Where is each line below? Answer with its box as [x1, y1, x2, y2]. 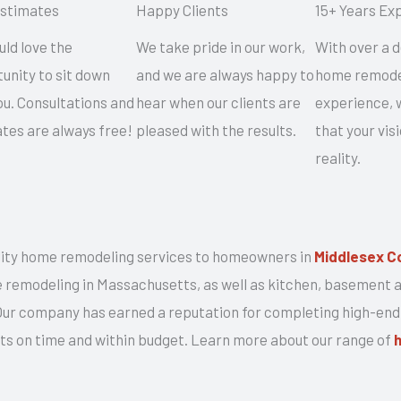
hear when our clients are [135, 93, 301, 112]
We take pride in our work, [135, 38, 305, 56]
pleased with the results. [135, 121, 296, 140]
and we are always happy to [135, 65, 314, 84]
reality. [314, 149, 361, 167]
